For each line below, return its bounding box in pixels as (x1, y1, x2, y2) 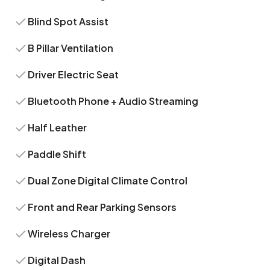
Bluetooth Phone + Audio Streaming (28, 95, 199, 107)
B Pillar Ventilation (28, 42, 114, 54)
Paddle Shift (28, 148, 87, 160)
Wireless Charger (28, 227, 111, 240)
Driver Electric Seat (28, 68, 119, 81)
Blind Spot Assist (28, 15, 109, 28)
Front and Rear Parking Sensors (28, 201, 177, 213)
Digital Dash (28, 254, 86, 266)
